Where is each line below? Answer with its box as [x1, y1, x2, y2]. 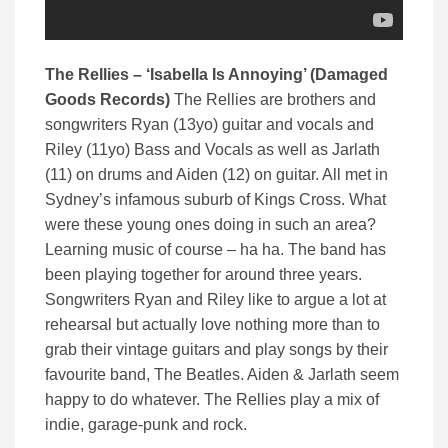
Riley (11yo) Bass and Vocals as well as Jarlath [45, 141, 380, 159]
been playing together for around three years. [45, 266, 362, 284]
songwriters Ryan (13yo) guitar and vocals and [45, 116, 374, 134]
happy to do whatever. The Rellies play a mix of [45, 391, 379, 409]
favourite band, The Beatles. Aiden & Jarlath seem [45, 366, 399, 384]
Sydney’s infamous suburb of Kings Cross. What [45, 191, 386, 209]
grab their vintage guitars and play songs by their [45, 341, 388, 359]
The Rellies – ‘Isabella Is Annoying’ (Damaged [45, 66, 388, 84]
